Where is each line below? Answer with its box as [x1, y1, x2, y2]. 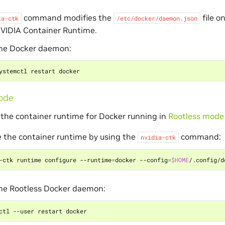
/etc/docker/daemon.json [116, 14, 197, 22]
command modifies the [21, 12, 114, 23]
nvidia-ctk [140, 133, 176, 141]
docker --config [115, 155, 168, 164]
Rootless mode [168, 110, 224, 121]
